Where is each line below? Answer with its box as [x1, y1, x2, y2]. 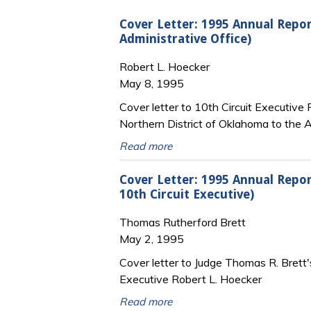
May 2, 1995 [119, 232, 184, 246]
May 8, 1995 [119, 76, 184, 91]
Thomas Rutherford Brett [119, 215, 246, 230]
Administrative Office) [119, 31, 251, 46]
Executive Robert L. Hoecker [119, 272, 262, 287]
